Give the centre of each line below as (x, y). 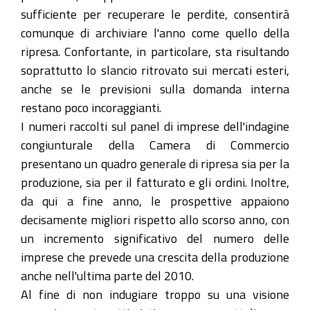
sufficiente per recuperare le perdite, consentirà (155, 13)
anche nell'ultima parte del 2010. (107, 275)
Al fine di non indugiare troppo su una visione (155, 294)
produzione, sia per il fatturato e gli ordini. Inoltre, (155, 182)
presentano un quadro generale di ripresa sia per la (155, 163)
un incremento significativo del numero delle (155, 238)
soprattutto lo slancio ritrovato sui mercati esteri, (155, 70)
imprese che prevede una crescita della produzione (155, 256)
